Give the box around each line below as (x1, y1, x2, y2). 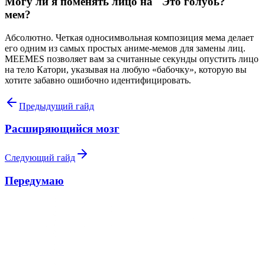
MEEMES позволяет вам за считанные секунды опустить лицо (5, 53, 258, 64)
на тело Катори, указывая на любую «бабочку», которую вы (5, 64, 247, 75)
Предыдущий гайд (19, 101, 94, 111)
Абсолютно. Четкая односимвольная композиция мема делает (5, 32, 254, 43)
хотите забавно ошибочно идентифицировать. (5, 75, 191, 85)
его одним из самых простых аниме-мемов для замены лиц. (5, 43, 245, 53)
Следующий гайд (5, 152, 75, 163)
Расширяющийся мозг (5, 122, 119, 135)
